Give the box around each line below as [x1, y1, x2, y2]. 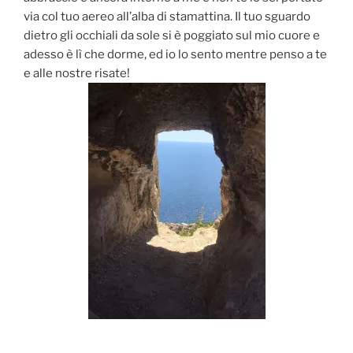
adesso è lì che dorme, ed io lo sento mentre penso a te [24, 47, 327, 62]
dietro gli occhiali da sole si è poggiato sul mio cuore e [24, 28, 320, 43]
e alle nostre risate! [24, 66, 132, 81]
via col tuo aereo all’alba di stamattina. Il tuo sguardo [24, 9, 310, 24]
